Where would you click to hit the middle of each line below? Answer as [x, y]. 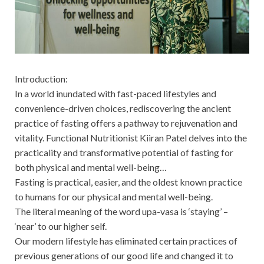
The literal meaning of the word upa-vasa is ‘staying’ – [121, 211]
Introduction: [41, 78]
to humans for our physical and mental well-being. [114, 196]
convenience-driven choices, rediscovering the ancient [123, 108]
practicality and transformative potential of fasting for [124, 152]
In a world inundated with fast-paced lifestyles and [115, 93]
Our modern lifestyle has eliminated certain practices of [126, 240]
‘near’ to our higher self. [62, 226]
